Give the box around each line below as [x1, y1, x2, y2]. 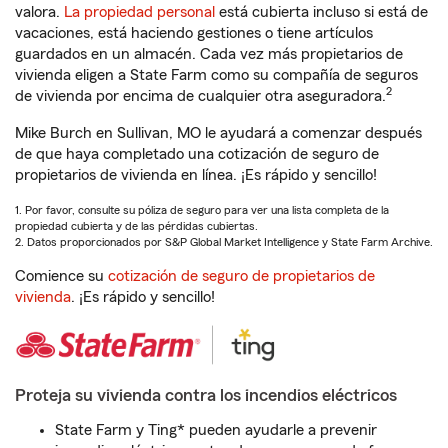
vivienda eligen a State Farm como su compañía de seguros [15, 67, 418, 83]
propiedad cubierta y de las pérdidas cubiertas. [15, 220, 258, 232]
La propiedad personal [64, 4, 215, 20]
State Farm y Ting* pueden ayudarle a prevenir [55, 422, 377, 438]
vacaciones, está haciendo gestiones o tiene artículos [15, 25, 373, 41]
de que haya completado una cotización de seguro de [15, 146, 379, 162]
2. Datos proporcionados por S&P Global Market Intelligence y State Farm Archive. [15, 236, 433, 248]
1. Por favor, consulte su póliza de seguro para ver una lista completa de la [15, 204, 389, 216]
